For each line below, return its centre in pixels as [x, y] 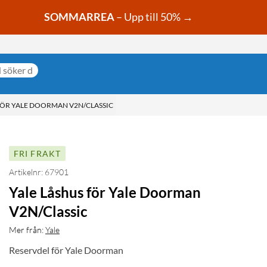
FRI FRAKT [37, 154]
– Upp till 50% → [154, 17]
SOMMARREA [79, 17]
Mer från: [26, 230]
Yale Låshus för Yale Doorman [105, 193]
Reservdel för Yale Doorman [66, 250]
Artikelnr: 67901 [39, 172]
